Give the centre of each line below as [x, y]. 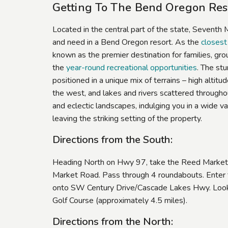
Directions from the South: [112, 140]
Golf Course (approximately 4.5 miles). [120, 201]
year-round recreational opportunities [132, 68]
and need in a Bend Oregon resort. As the [127, 42]
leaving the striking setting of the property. [127, 119]
